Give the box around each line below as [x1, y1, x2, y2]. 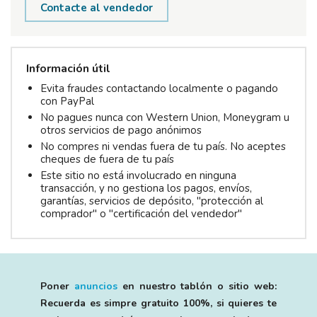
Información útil [26, 61, 110, 77]
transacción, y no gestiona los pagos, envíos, [40, 181, 252, 196]
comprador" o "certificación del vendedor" [40, 207, 242, 221]
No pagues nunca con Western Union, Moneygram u [40, 110, 289, 125]
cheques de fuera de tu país [40, 152, 174, 167]
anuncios [74, 279, 117, 294]
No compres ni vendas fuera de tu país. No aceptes [40, 139, 286, 154]
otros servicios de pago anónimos [40, 123, 202, 138]
